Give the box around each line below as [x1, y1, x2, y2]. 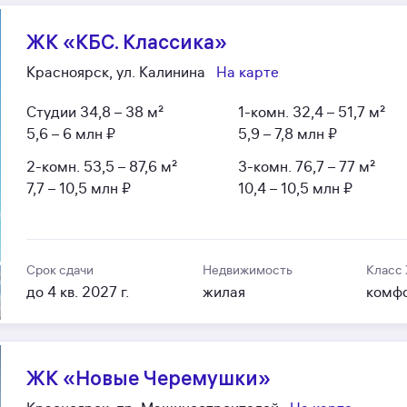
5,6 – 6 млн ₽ [26, 124, 116, 144]
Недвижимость [203, 262, 293, 278]
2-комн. [26, 157, 81, 176]
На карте [216, 63, 280, 82]
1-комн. [237, 103, 289, 122]
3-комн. [237, 157, 292, 176]
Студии [26, 103, 77, 122]
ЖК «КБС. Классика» [26, 28, 228, 55]
